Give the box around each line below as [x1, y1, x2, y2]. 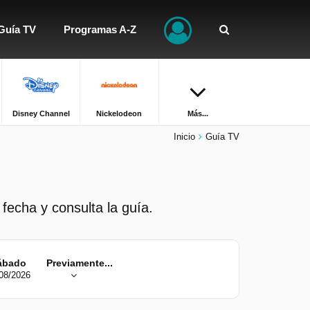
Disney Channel [12, 109, 70, 118]
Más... [188, 109, 209, 118]
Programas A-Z [64, 24, 136, 35]
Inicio [174, 131, 195, 142]
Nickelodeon [96, 109, 143, 118]
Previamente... [46, 257, 113, 268]
